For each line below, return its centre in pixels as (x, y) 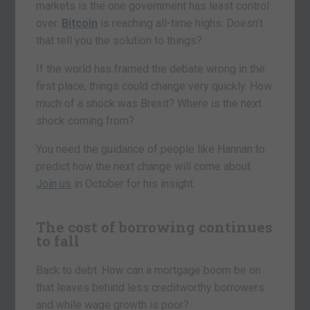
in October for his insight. (134, 184)
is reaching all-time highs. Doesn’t (181, 24)
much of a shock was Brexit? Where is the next (149, 104)
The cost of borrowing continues (155, 227)
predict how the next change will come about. (145, 167)
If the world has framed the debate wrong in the (151, 69)
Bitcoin (80, 24)
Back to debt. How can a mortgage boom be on (149, 271)
